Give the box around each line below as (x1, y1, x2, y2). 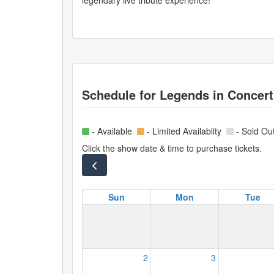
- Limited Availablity (144, 125, 226, 137)
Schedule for (82, 86, 160, 103)
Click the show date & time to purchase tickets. (82, 142, 262, 154)
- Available (89, 125, 137, 137)
